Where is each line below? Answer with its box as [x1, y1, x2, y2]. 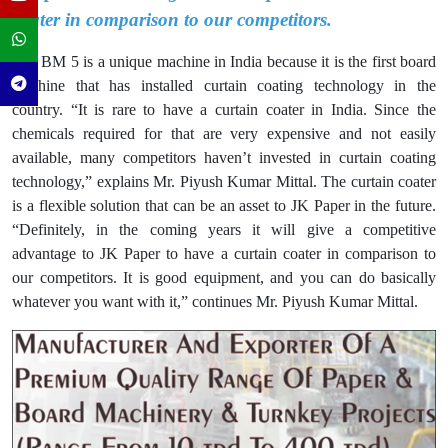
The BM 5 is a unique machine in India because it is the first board [12, 53, 436, 71]
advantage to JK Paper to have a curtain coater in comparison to [12, 245, 436, 263]
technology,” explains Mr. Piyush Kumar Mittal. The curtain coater [12, 173, 436, 191]
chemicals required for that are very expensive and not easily [12, 125, 436, 143]
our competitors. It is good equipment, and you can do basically [12, 269, 436, 287]
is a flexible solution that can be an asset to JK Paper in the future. [12, 197, 436, 215]
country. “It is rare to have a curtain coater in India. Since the [12, 101, 436, 119]
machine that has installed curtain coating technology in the [12, 77, 436, 95]
